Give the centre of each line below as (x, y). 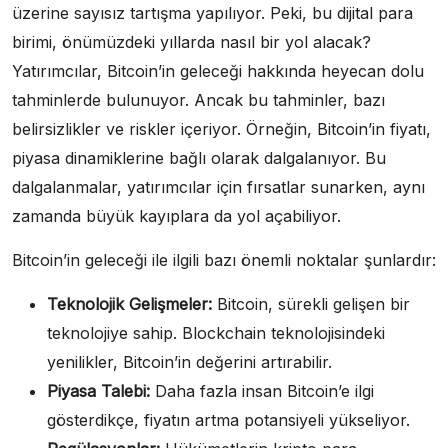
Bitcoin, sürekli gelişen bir (311, 303)
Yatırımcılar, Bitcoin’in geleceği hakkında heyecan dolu (218, 70)
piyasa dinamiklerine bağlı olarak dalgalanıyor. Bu (199, 157)
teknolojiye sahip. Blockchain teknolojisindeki (216, 332)
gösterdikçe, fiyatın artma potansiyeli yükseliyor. (228, 419)
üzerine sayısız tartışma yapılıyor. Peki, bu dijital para (212, 12)
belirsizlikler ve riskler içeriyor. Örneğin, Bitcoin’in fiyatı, (221, 128)
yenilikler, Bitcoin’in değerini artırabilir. (189, 361)
